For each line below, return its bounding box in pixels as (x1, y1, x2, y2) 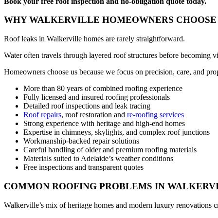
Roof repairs (23, 110, 61, 119)
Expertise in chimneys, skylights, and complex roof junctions (23, 128, 210, 137)
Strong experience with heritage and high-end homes (23, 119, 185, 128)
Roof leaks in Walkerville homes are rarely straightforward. (4, 35, 185, 43)
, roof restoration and (61, 110, 127, 119)
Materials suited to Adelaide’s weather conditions (23, 154, 173, 163)
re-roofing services (127, 110, 184, 119)
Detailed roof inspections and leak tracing (23, 102, 150, 110)
